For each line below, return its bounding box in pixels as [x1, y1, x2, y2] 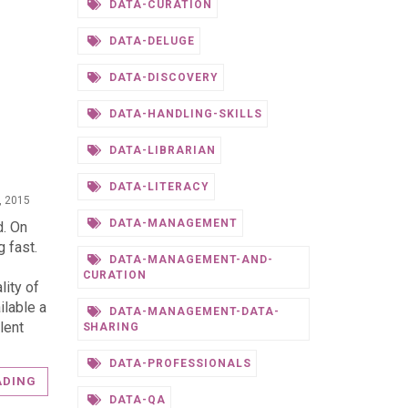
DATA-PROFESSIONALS [106, 357, 251, 370]
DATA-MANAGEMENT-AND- [106, 253, 273, 266]
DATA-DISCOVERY [106, 71, 219, 84]
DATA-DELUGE [106, 35, 195, 47]
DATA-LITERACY [106, 180, 209, 193]
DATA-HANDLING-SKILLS [106, 107, 262, 120]
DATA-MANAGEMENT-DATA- [106, 305, 280, 318]
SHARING [82, 321, 140, 333]
